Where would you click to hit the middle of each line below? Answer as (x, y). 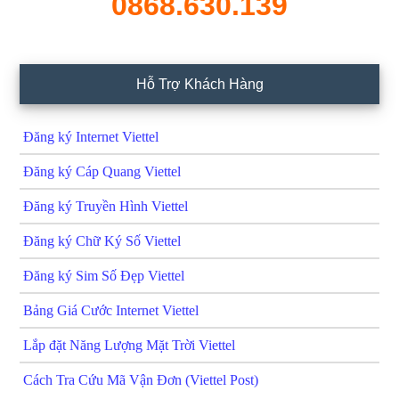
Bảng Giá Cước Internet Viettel (111, 310)
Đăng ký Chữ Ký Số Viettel (102, 240)
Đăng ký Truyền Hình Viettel (106, 206)
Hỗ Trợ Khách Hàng (199, 84)
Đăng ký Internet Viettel (91, 136)
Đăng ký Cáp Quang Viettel (102, 171)
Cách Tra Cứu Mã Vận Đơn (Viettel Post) (141, 379)
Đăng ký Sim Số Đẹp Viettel (104, 275)
